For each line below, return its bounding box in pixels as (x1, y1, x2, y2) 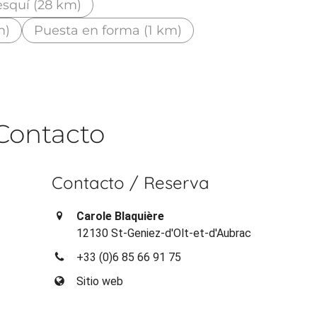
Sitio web (76, 274, 124, 288)
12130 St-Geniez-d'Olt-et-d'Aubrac (76, 226, 252, 240)
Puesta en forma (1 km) (34, 22, 183, 38)
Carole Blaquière (76, 209, 165, 223)
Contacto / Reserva (52, 171, 210, 193)
